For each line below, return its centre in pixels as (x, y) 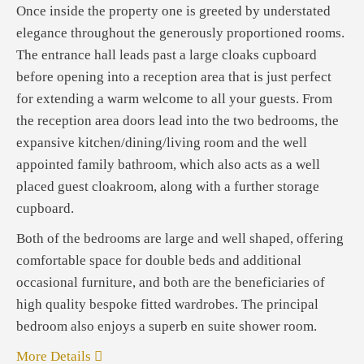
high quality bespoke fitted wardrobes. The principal (167, 304)
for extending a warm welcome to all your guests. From (174, 99)
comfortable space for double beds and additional (159, 260)
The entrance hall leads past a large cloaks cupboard (167, 55)
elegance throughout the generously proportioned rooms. (180, 33)
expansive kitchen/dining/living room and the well (162, 143)
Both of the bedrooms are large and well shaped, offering (180, 238)
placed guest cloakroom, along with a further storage (168, 186)
